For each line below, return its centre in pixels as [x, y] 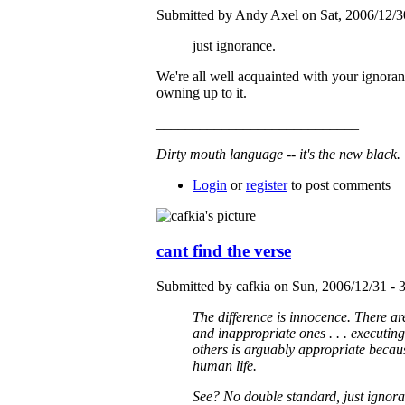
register [267, 185]
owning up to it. [202, 93]
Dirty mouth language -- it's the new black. [278, 155]
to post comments [339, 185]
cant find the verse [224, 251]
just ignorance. [234, 46]
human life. [225, 365]
